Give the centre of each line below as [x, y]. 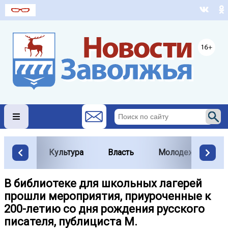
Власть [121, 153]
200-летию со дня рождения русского [104, 209]
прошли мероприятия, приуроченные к [107, 196]
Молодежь [179, 153]
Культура [66, 153]
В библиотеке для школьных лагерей [103, 184]
